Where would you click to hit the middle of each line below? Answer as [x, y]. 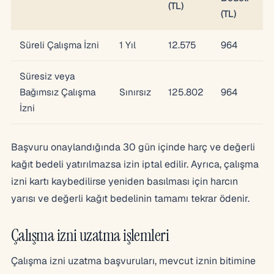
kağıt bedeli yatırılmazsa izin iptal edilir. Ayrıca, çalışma [135, 164]
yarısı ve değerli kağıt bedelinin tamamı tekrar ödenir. [130, 198]
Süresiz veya [47, 76]
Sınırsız [135, 92]
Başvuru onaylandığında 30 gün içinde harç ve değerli [133, 147]
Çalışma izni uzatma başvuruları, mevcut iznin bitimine [133, 261]
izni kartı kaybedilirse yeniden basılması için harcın [124, 181]
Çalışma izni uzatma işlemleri [90, 235]
